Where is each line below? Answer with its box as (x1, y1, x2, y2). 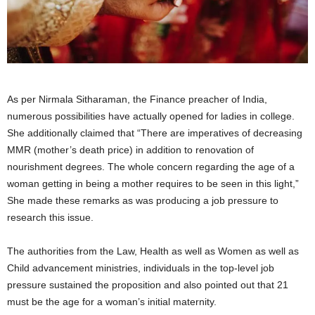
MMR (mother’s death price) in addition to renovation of (7, 143, 254, 155)
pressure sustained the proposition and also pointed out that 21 (7, 278, 288, 290)
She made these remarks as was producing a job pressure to (7, 194, 278, 206)
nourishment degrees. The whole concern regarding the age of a (7, 160, 295, 172)
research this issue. (7, 211, 94, 223)
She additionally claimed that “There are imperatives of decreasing (7, 127, 302, 139)
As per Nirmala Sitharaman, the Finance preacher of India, (7, 93, 267, 105)
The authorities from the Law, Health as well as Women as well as (7, 245, 299, 257)
